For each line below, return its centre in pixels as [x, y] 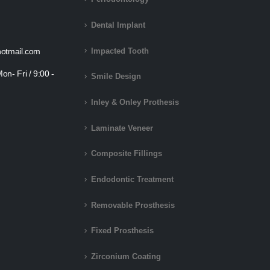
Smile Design [116, 77]
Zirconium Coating [126, 256]
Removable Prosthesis [133, 205]
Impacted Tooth [120, 51]
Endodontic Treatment [132, 179]
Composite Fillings [127, 154]
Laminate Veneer [122, 128]
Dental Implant [118, 25]
